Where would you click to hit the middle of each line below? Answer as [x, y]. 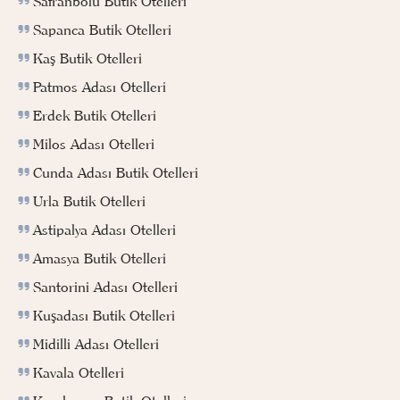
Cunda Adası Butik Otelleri [116, 172]
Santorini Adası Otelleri [105, 286]
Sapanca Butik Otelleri [102, 29]
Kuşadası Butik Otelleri [104, 315]
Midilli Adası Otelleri [96, 343]
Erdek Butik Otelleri [95, 115]
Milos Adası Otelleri [94, 143]
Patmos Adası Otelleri [100, 86]
